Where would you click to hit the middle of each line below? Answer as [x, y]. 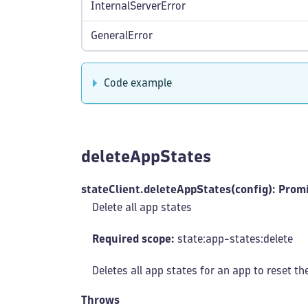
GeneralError [122, 35]
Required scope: [133, 239]
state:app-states [218, 239]
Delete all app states [142, 207]
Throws [100, 300]
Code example [138, 83]
